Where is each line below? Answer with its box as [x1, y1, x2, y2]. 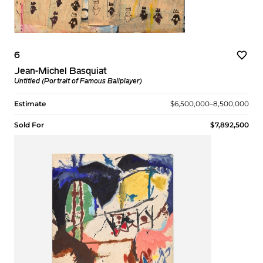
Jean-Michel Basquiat [14, 66, 107, 76]
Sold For [14, 120, 44, 129]
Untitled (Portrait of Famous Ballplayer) [14, 77, 142, 85]
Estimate [14, 99, 46, 108]
